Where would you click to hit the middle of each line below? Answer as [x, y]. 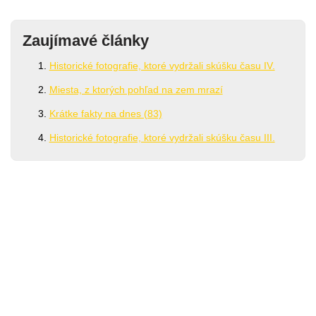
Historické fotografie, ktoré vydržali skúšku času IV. [162, 66]
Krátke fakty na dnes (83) [105, 114]
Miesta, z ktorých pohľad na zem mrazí [136, 90]
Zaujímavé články [86, 41]
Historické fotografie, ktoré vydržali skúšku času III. [162, 138]
